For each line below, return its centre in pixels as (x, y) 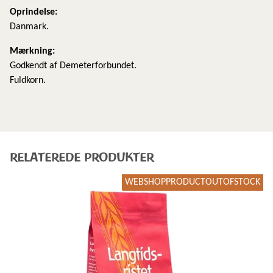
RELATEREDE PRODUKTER (82, 157)
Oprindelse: (34, 12)
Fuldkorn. (29, 80)
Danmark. (29, 27)
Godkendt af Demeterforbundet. (73, 66)
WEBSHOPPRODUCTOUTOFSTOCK (193, 183)
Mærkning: (32, 51)
